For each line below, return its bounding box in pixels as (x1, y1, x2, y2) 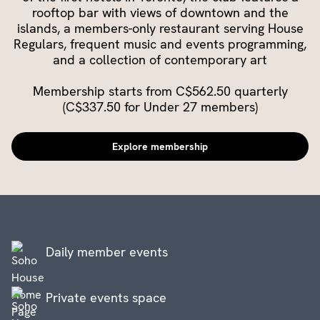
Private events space (46, 289, 166, 306)
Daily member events (46, 243, 168, 260)
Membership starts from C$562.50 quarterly (32, 82, 288, 99)
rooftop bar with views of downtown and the (31, 4, 289, 21)
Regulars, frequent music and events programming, (14, 35, 306, 52)
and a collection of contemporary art (53, 51, 267, 68)
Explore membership (112, 139, 208, 153)
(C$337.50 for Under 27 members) (62, 98, 258, 115)
